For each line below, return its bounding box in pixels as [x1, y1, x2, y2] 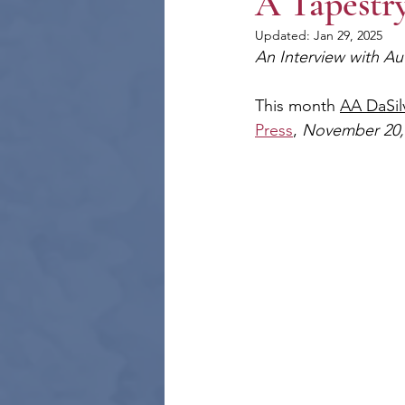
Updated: [255, 27, 314, 43]
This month [255, 96, 340, 116]
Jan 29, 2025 [314, 27, 382, 43]
